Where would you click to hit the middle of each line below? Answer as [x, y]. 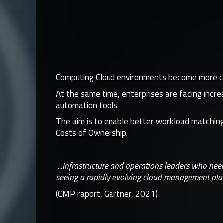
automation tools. [87, 105]
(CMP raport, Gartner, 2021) [107, 194]
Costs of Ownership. [92, 133]
